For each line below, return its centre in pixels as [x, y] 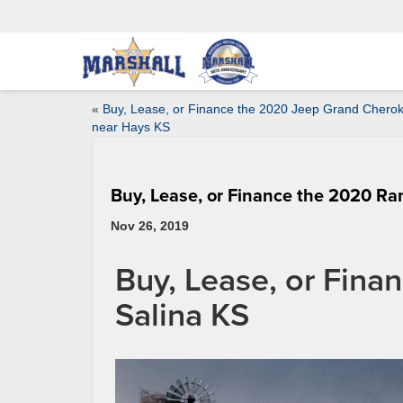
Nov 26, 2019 [150, 226]
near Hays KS [131, 127]
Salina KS [182, 314]
